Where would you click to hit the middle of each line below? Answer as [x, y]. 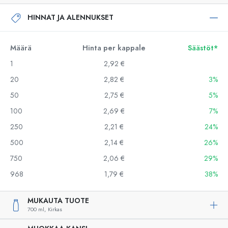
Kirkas [55, 209]
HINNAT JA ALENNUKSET [70, 17]
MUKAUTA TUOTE [58, 201]
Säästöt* [203, 48]
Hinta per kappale [114, 48]
